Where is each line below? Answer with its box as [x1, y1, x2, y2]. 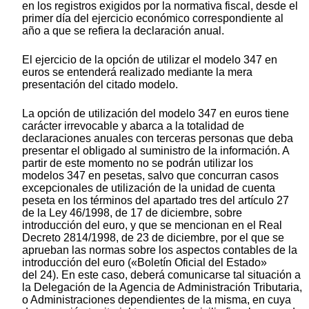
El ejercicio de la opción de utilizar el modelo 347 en [22, 54, 277, 66]
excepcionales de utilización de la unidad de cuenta [22, 182, 275, 195]
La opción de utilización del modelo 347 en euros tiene [22, 108, 289, 120]
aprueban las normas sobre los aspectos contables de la [22, 244, 297, 257]
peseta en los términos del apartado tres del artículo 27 [22, 195, 289, 207]
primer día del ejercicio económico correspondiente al [22, 12, 283, 25]
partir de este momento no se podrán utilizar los [22, 157, 253, 170]
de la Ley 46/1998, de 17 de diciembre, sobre [22, 207, 242, 219]
